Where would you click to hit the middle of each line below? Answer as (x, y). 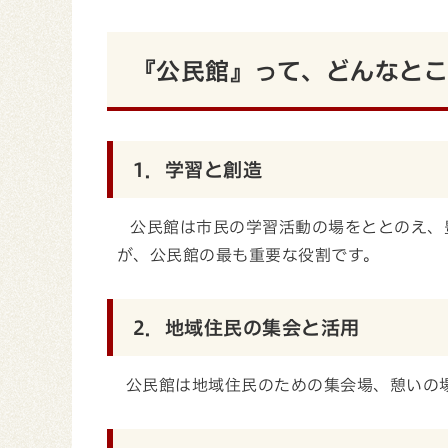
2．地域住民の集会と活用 (246, 327)
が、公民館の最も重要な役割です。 (248, 255)
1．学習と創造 (198, 169)
